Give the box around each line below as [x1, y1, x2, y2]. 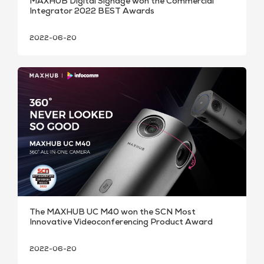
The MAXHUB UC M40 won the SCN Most [29, 208, 196, 217]
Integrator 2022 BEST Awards [29, 8, 154, 16]
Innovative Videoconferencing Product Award [29, 218, 213, 227]
